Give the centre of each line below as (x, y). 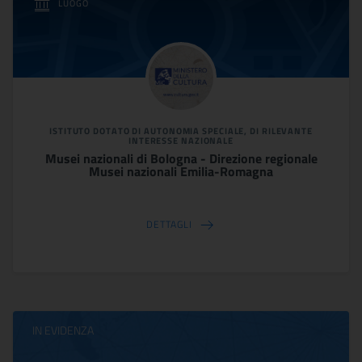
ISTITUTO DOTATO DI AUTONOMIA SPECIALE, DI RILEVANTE (181, 130)
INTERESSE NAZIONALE (181, 140)
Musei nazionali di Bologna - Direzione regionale (181, 158)
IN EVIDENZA (63, 330)
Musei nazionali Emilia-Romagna (181, 171)
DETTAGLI (169, 225)
